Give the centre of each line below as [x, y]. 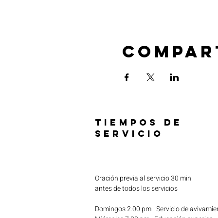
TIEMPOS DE [139, 122]
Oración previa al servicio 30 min [143, 178]
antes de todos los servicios [136, 188]
